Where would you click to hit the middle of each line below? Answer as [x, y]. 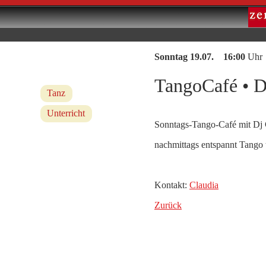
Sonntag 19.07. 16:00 [200, 57]
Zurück [168, 205]
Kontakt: [172, 185]
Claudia [204, 185]
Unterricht [66, 113]
